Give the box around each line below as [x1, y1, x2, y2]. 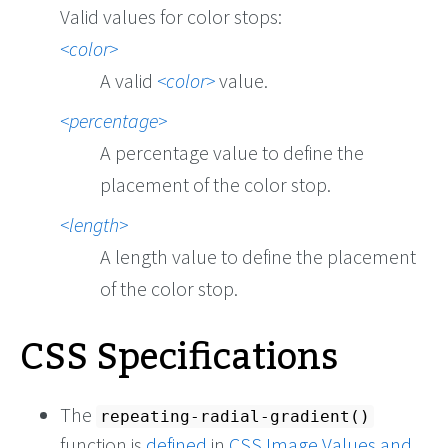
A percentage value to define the [100, 140, 364, 166]
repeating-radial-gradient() [100, 407, 370, 427]
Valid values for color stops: [60, 4, 282, 30]
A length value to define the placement [100, 244, 416, 270]
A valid [100, 68, 157, 94]
